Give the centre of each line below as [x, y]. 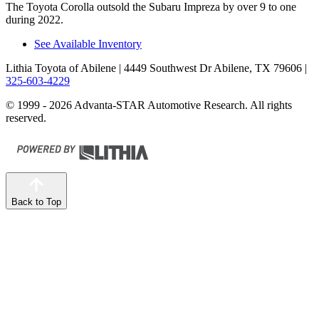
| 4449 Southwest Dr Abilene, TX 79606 [209, 68]
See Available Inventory [88, 43]
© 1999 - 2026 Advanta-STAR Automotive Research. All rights [149, 105]
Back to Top [36, 202]
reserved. [26, 117]
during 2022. [35, 19]
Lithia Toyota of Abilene [61, 68]
